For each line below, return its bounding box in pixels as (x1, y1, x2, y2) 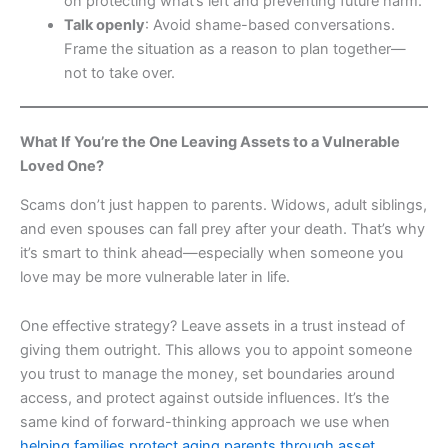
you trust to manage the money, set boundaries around (20, 365, 395, 384)
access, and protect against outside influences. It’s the (20, 389, 389, 408)
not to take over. (63, 63, 175, 82)
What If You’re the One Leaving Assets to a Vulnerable (20, 133, 400, 152)
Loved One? (20, 157, 104, 176)
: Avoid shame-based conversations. (144, 15, 395, 34)
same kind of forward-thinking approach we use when (20, 413, 390, 432)
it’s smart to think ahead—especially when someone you (20, 243, 403, 262)
